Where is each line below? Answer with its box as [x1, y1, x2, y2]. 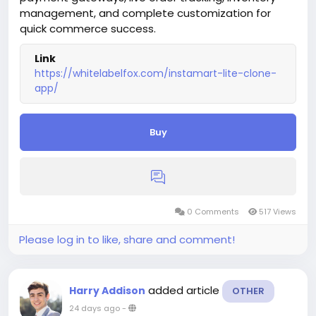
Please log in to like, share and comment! [19, 232, 235, 248]
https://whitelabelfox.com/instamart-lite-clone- [35, 66, 276, 81]
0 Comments [185, 206, 241, 218]
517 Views [257, 206, 296, 218]
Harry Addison [69, 284, 145, 298]
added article [148, 283, 222, 298]
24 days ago [69, 303, 120, 315]
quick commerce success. [20, 21, 156, 37]
